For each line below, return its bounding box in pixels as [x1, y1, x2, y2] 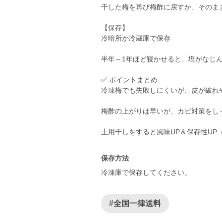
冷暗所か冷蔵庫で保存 [101, 34, 170, 42]
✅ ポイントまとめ [101, 76, 158, 84]
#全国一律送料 [109, 199, 161, 208]
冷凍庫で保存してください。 [101, 168, 191, 176]
